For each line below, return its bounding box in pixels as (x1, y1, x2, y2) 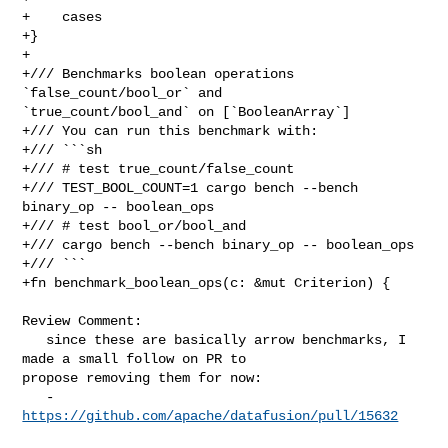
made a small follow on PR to (22, 350, 255, 367)
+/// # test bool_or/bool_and (22, 217, 247, 234)
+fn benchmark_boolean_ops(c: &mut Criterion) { (22, 274, 391, 291)
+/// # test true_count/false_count (22, 160, 295, 177)
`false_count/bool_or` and (22, 84, 231, 101)
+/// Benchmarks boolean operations (22, 65, 295, 82)
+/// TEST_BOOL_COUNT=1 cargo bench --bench (22, 179, 359, 196)
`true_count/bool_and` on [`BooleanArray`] (22, 103, 351, 120)
